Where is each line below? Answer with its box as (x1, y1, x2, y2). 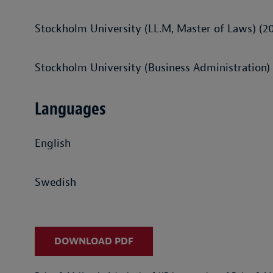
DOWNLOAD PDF (54, 235, 133, 247)
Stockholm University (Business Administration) (35, 61, 270, 75)
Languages (35, 98, 106, 120)
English (35, 136, 71, 151)
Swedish (35, 175, 76, 190)
